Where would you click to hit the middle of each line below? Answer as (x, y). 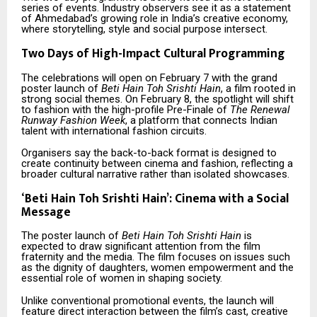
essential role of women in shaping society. (122, 278)
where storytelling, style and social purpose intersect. (144, 29)
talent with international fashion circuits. (114, 131)
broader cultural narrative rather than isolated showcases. (155, 174)
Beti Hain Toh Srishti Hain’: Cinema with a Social (157, 199)
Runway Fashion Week (73, 120)
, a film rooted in (258, 88)
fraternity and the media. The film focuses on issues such (156, 257)
